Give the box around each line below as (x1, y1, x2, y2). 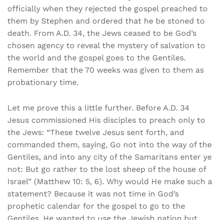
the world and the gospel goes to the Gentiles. (7, 53, 186, 63)
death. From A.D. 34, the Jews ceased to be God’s (7, 28, 196, 38)
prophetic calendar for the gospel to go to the (7, 201, 185, 211)
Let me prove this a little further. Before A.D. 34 (7, 103, 190, 113)
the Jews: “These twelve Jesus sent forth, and (7, 128, 184, 137)
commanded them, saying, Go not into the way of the (7, 140, 212, 150)
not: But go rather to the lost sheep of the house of (7, 165, 206, 174)
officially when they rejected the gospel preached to (7, 4, 208, 14)
